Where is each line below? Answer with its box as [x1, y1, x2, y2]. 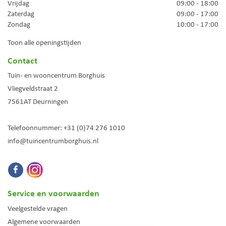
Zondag [8, 19, 30, 29]
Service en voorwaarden [8, 187, 99, 199]
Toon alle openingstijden [8, 37, 81, 47]
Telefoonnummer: [8, 123, 64, 133]
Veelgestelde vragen [8, 203, 68, 213]
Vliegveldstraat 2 [8, 83, 58, 93]
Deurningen [33, 96, 68, 106]
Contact [8, 53, 37, 67]
